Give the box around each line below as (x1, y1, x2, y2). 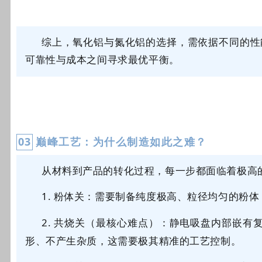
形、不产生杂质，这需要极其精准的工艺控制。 (25, 234, 242, 247)
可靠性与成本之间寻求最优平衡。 (25, 53, 180, 66)
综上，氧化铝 (42, 35, 104, 49)
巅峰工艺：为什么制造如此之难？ (36, 135, 207, 149)
